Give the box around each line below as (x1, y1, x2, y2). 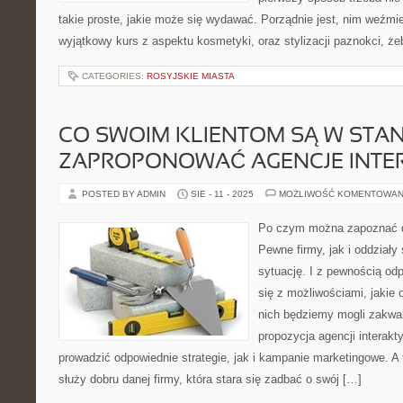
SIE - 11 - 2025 (191, 189, 254, 199)
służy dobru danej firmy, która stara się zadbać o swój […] (58, 372, 362, 386)
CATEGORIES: (82, 71, 147, 81)
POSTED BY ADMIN (82, 189, 168, 199)
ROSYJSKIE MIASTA (147, 71, 235, 81)
